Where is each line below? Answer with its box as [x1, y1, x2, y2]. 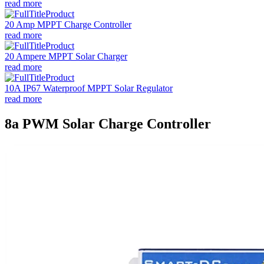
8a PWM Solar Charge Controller [5, 115, 211, 131]
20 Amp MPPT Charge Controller [5, 19, 131, 29]
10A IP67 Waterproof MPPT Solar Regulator [5, 83, 173, 93]
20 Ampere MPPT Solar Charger [5, 51, 127, 61]
